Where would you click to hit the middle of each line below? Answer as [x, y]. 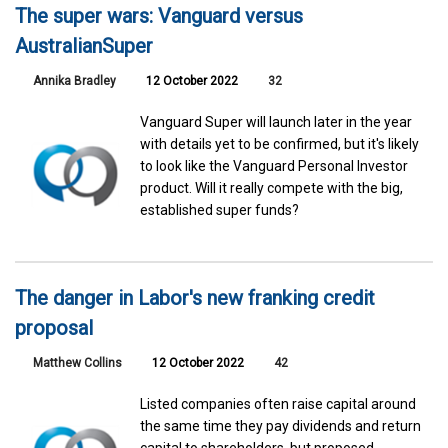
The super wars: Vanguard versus [159, 15]
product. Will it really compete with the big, [272, 187]
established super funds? [220, 209]
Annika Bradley [74, 80]
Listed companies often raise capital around [278, 404]
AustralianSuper [84, 45]
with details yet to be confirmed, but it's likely [280, 143]
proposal [54, 328]
